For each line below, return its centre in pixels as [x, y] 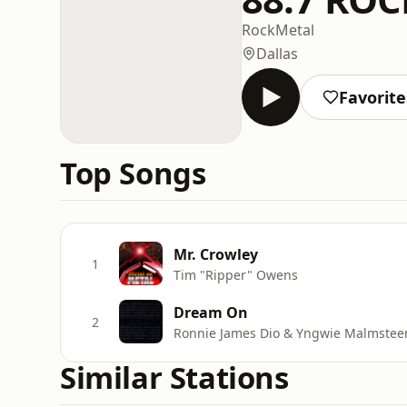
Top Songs [133, 173]
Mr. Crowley [216, 254]
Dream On [211, 312]
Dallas [277, 53]
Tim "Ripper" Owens [236, 274]
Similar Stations [174, 377]
